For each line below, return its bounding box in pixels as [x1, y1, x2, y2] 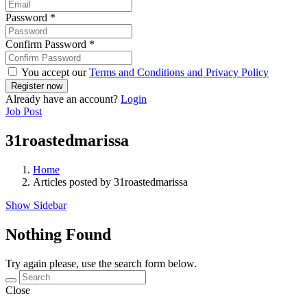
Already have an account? [5, 93, 121, 106]
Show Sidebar [5, 199, 66, 211]
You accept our [19, 66, 89, 79]
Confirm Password [5, 38, 89, 51]
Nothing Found [5, 225, 111, 243]
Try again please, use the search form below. [5, 257, 197, 269]
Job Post [5, 106, 42, 118]
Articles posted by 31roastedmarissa [33, 175, 188, 188]
